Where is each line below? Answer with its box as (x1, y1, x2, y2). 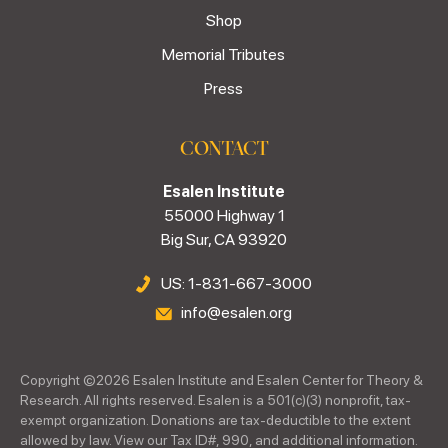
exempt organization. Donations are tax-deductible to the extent (20, 412, 411, 429)
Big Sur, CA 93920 (161, 230, 287, 250)
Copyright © (20, 372, 96, 389)
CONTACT (180, 135, 268, 161)
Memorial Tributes (162, 45, 286, 65)
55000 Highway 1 (163, 206, 285, 226)
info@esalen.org (181, 303, 292, 323)
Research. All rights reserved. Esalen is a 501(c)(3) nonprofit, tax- (20, 392, 411, 409)
